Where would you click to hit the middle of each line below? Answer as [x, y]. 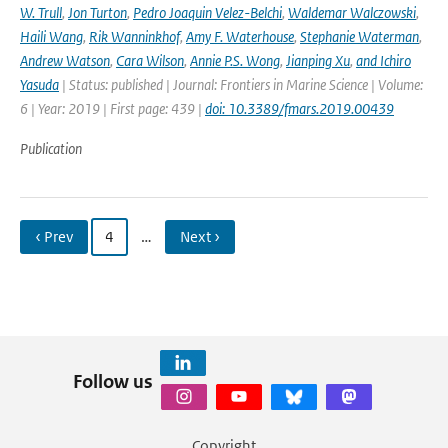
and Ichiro [383, 60]
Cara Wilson [150, 60]
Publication [51, 148]
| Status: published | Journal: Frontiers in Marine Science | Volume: [241, 84]
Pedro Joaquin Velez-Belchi [207, 12]
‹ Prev [54, 236]
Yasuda [39, 84]
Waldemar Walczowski [352, 12]
